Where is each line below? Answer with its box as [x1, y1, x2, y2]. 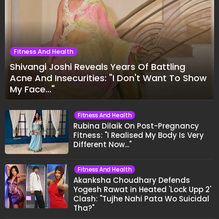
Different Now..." [73, 139, 131, 150]
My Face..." [10, 83, 55, 95]
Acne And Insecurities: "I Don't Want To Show [10, 71, 207, 84]
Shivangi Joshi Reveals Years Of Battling [10, 60, 185, 73]
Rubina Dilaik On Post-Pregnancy [73, 120, 199, 131]
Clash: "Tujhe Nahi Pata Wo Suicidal [73, 193, 209, 204]
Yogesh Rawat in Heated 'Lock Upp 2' [73, 184, 211, 195]
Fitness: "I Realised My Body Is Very [73, 130, 204, 140]
